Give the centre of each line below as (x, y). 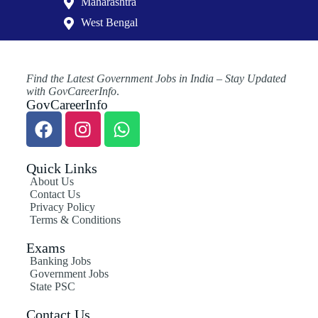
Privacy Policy (62, 207)
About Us (51, 182)
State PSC (52, 287)
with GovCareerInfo (71, 92)
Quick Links (61, 169)
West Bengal (109, 23)
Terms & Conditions (75, 220)
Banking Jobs (60, 261)
